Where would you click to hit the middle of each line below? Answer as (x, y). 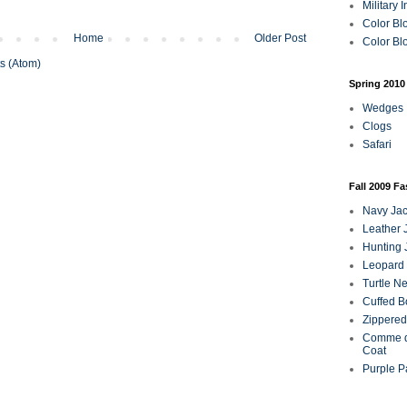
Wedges (383, 108)
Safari (377, 144)
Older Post (280, 38)
